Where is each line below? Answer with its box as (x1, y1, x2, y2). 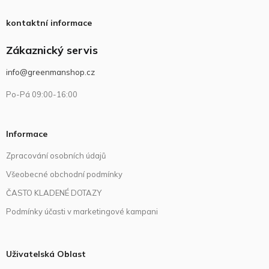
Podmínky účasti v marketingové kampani (6, 206, 158, 216)
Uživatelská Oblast (6, 248, 86, 259)
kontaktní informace (6, 17, 92, 28)
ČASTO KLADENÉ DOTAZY (6, 187, 101, 198)
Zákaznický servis (6, 43, 98, 58)
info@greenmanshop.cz (6, 67, 95, 77)
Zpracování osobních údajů (6, 150, 106, 160)
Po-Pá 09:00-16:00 (6, 89, 77, 99)
